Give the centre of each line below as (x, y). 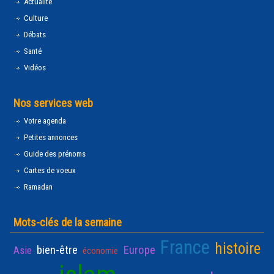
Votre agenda (44, 121)
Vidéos (34, 68)
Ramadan (37, 187)
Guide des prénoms (54, 154)
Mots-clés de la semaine (68, 222)
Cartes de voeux (49, 170)
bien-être (57, 250)
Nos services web (53, 103)
